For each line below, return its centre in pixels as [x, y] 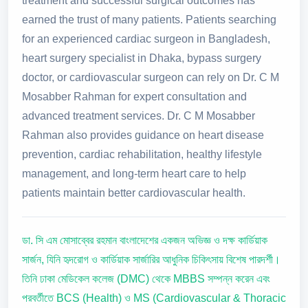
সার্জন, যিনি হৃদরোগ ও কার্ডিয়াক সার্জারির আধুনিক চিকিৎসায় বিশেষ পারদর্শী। [151, 260]
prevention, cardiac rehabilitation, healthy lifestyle [142, 154]
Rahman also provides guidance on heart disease [143, 135]
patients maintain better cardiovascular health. [134, 193]
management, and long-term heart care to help [134, 174]
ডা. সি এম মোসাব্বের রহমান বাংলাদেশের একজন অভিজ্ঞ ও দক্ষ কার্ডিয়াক [145, 240]
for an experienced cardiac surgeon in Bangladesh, [146, 39]
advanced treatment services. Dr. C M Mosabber [139, 116]
